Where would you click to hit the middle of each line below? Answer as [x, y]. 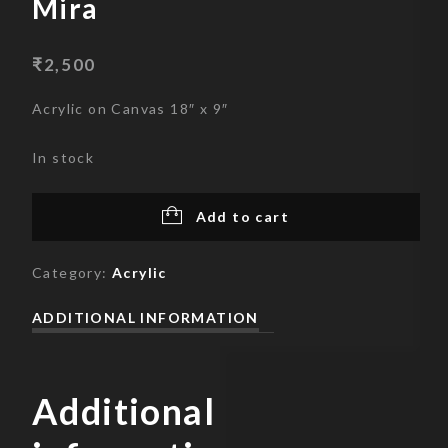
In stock [63, 158]
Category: [72, 273]
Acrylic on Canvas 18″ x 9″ [130, 109]
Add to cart [242, 217]
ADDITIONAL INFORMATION [145, 318]
